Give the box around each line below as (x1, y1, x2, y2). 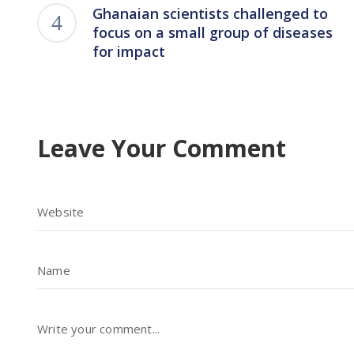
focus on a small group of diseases (92, 23, 333, 43)
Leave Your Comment (37, 132, 286, 165)
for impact (92, 42, 165, 62)
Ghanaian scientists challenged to (92, 4, 328, 24)
